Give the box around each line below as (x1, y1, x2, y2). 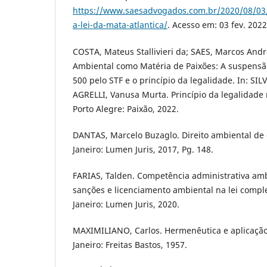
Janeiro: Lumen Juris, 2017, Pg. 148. (73, 143, 213, 155)
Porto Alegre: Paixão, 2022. (73, 103, 179, 114)
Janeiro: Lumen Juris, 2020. (73, 198, 179, 210)
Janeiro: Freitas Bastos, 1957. (73, 238, 187, 250)
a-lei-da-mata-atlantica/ (73, 19, 167, 31)
